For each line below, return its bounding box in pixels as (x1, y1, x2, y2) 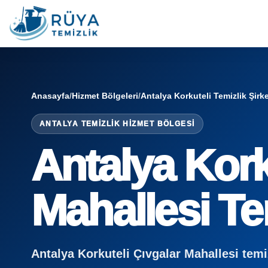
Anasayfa (31, 91, 69, 100)
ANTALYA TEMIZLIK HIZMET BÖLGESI (39, 120, 195, 128)
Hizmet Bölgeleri (72, 91, 138, 100)
